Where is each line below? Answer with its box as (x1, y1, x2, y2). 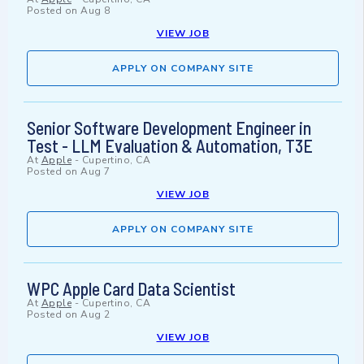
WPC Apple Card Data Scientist (27, 278, 236, 300)
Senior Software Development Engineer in (27, 117, 311, 139)
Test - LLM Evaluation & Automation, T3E (27, 135, 313, 157)
